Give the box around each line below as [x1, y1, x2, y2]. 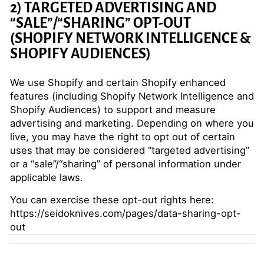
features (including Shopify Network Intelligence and [10, 90, 254, 102]
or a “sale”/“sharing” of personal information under [10, 158, 241, 170]
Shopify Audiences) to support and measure [10, 104, 216, 115]
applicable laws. [10, 171, 83, 183]
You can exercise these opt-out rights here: [10, 194, 214, 206]
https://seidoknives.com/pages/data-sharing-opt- [10, 207, 241, 219]
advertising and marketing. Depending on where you [10, 117, 254, 129]
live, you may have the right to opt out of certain [10, 131, 235, 143]
